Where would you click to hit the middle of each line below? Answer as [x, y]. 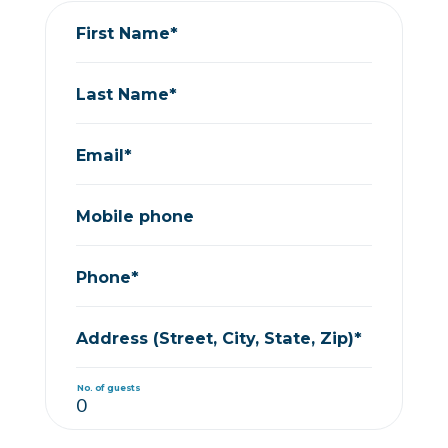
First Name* [127, 32]
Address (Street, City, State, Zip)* [219, 337]
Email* [104, 154]
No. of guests [108, 387]
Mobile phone [135, 215]
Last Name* [126, 93]
